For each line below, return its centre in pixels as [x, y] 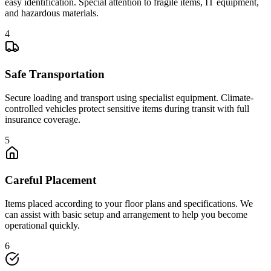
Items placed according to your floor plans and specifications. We [129, 204]
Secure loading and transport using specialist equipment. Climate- [129, 97]
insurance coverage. [43, 119]
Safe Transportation [55, 74]
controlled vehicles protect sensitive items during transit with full [127, 108]
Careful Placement [51, 180]
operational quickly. [42, 226]
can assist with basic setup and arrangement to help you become [126, 215]
